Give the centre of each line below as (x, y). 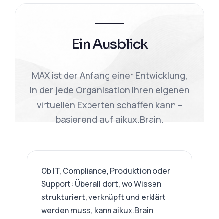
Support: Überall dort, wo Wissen (101, 184)
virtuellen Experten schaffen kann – (109, 105)
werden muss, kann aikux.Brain (97, 210)
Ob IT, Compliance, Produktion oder (106, 171)
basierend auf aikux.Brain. (109, 119)
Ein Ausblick (109, 44)
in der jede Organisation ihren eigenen (109, 90)
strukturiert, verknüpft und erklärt (104, 197)
